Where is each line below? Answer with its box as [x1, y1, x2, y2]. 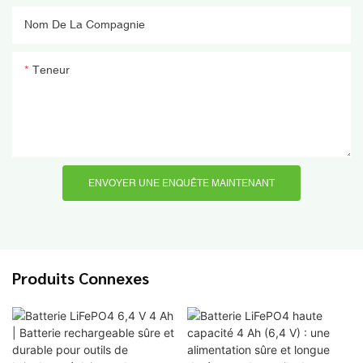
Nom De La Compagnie [24, 17, 145, 31]
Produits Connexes [12, 267, 149, 288]
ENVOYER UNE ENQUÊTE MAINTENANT [88, 177, 275, 189]
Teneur [32, 62, 70, 76]
